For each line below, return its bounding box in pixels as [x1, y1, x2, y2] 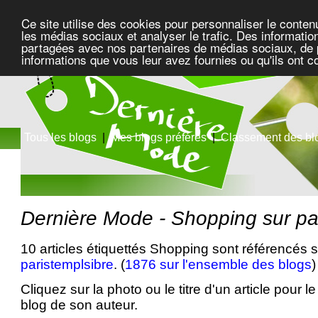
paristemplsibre [21, 257, 114, 273]
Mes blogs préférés [111, 131, 207, 143]
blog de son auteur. [21, 297, 138, 312]
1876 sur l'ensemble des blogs [125, 257, 312, 273]
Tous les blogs [24, 131, 97, 143]
